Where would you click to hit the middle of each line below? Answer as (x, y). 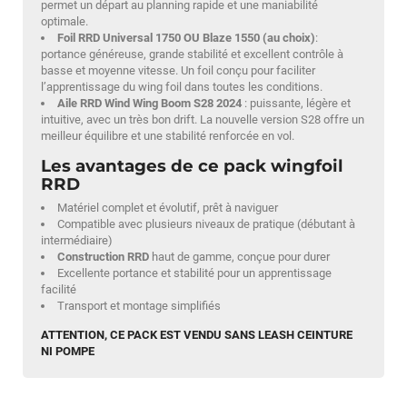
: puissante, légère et (297, 104)
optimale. (65, 22)
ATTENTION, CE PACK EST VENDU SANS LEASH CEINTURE (197, 335)
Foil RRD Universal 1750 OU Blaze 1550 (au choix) (187, 38)
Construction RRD (104, 257)
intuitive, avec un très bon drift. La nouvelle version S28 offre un (203, 120)
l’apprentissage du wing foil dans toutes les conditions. (182, 87)
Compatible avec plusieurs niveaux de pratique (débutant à (207, 224)
